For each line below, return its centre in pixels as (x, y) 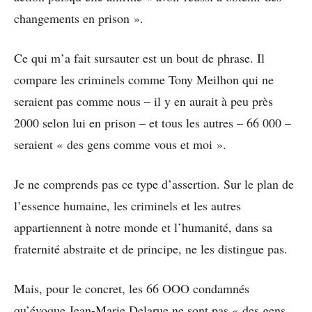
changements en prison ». (79, 18)
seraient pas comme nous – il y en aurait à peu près (143, 101)
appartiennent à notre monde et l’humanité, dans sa (143, 227)
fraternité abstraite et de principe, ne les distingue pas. (151, 248)
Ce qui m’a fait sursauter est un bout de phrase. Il (139, 57)
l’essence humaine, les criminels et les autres (127, 205)
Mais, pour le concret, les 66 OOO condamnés (132, 288)
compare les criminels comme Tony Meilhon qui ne (144, 79)
